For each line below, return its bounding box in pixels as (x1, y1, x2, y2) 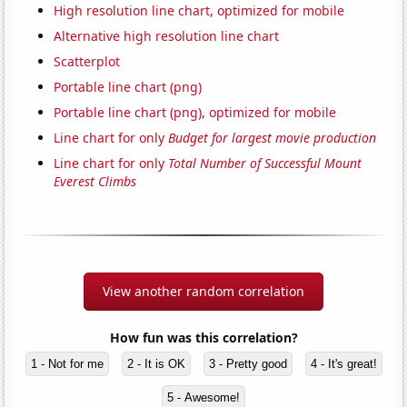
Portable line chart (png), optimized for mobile (54, 104, 337, 122)
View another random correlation (103, 283, 304, 301)
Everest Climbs (54, 173, 137, 191)
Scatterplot (54, 53, 121, 71)
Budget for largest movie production (168, 129, 377, 147)
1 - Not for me (30, 357, 104, 372)
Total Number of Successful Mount (168, 154, 362, 173)
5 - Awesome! (167, 391, 240, 405)
